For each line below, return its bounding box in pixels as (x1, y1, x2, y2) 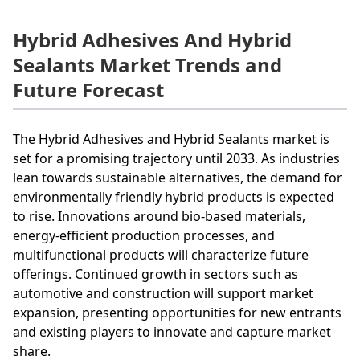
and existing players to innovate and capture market (13, 323, 331, 342)
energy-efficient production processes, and (13, 227, 275, 245)
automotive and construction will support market (13, 284, 313, 303)
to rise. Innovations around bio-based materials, (13, 207, 305, 226)
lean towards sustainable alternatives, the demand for (13, 169, 342, 187)
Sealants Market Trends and (13, 51, 282, 79)
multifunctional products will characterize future (13, 246, 309, 264)
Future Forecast (13, 76, 164, 104)
